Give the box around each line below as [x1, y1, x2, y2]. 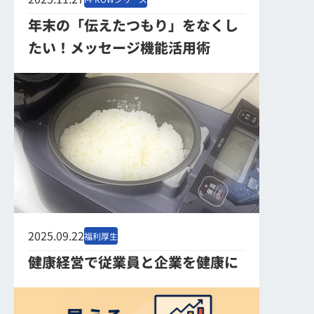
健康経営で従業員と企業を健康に [28, 252, 238, 272]
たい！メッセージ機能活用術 [28, 37, 210, 57]
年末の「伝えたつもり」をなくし [28, 15, 238, 35]
